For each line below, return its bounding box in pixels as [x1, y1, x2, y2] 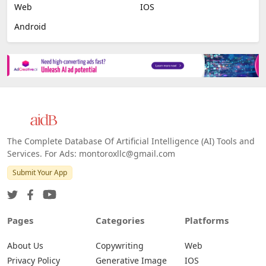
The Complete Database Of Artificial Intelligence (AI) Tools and [7, 135, 255, 147]
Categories [96, 214, 145, 227]
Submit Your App [12, 167, 67, 178]
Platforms [184, 214, 229, 227]
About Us [7, 240, 43, 252]
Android [14, 20, 46, 32]
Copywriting [96, 240, 144, 252]
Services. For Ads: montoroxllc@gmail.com [7, 148, 175, 160]
